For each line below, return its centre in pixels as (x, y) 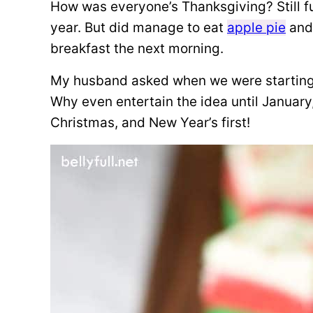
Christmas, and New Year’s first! (150, 123)
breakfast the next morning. (137, 49)
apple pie (256, 28)
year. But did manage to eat (139, 28)
